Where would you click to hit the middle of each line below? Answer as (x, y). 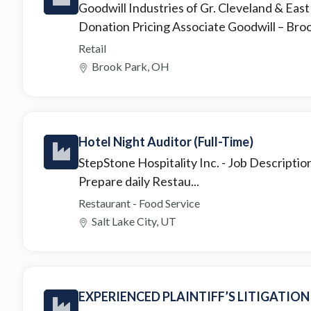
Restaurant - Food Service (139, 203)
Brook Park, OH (131, 66)
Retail (92, 48)
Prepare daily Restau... (139, 181)
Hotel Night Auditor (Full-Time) (166, 141)
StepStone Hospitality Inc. (150, 162)
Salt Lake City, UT (134, 221)
